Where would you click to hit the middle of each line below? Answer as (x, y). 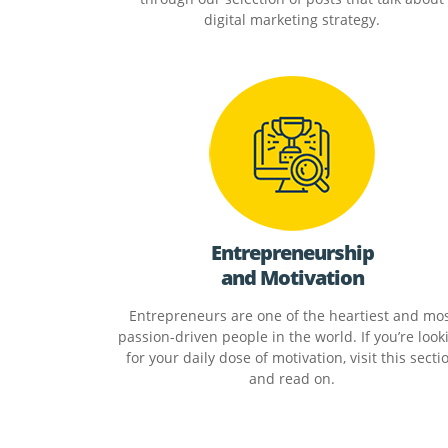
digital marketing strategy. (292, 19)
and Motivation (292, 278)
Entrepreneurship (292, 253)
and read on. (292, 378)
